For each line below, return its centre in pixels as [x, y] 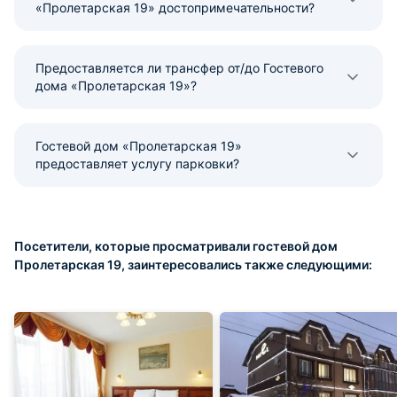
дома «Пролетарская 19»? [116, 86]
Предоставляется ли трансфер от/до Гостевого [179, 68]
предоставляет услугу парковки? [137, 163]
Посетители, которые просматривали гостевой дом [176, 246]
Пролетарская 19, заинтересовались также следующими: [193, 265]
